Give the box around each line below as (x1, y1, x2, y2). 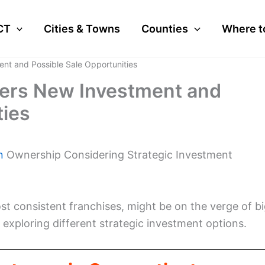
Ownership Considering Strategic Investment (4, 148, 232, 161)
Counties (141, 22, 189, 35)
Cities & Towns (44, 22, 121, 35)
